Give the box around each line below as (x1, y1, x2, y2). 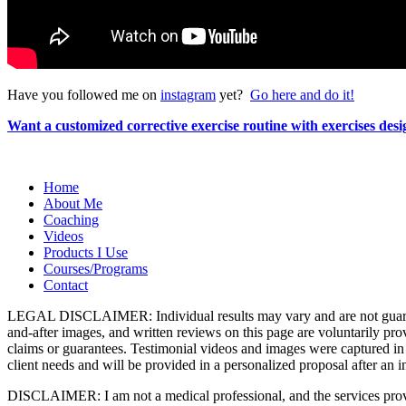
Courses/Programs (43, 260, 148, 276)
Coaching (43, 211, 99, 227)
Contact (43, 276, 88, 293)
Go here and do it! (250, 86, 354, 102)
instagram (160, 86, 216, 102)
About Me (43, 195, 102, 211)
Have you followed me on (7, 86, 160, 102)
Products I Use (43, 244, 128, 260)
